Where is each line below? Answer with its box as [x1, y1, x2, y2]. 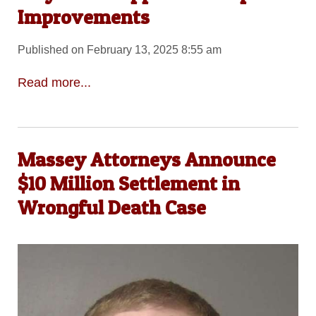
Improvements [17, 5, 150, 30]
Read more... [17, 75, 91, 90]
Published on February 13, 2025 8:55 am [17, 44, 221, 56]
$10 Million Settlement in [17, 171, 240, 195]
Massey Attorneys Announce [17, 147, 276, 171]
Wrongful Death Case [17, 195, 206, 219]
